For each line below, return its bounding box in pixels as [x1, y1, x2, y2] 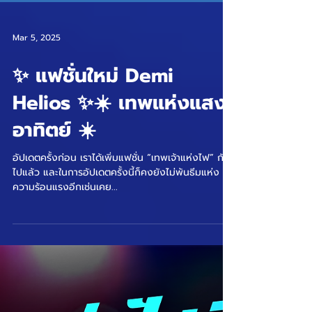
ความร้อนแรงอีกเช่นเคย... [13, 247, 118, 261]
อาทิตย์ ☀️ [13, 182, 96, 212]
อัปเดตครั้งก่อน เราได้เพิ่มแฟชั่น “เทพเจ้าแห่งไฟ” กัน [13, 217, 230, 232]
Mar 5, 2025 [13, 98, 61, 111]
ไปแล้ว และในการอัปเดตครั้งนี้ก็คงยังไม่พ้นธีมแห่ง [13, 232, 219, 247]
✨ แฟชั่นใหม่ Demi [13, 127, 173, 157]
